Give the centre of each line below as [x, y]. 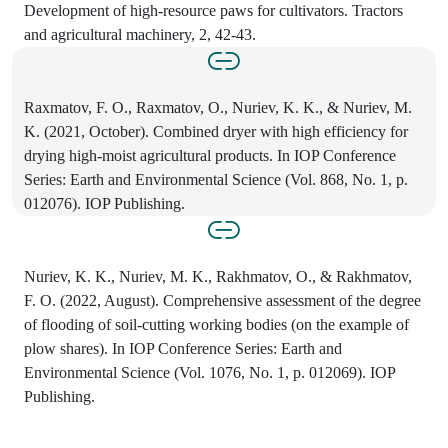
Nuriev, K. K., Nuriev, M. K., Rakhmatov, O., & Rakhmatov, [218, 276]
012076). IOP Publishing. [104, 203]
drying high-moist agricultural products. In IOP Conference [210, 155]
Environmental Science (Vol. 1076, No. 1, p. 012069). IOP [209, 372]
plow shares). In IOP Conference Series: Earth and [183, 348]
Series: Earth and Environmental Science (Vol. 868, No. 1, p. [216, 179]
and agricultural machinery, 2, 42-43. [140, 34]
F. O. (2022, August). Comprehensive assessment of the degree [222, 300]
